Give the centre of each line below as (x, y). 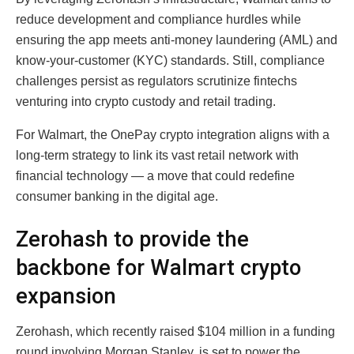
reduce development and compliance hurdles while (158, 20)
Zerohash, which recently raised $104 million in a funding (175, 331)
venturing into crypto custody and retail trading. (146, 102)
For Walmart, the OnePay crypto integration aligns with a (173, 135)
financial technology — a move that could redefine (155, 176)
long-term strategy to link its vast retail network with (157, 156)
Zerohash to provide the (132, 239)
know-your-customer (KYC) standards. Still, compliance (170, 61)
